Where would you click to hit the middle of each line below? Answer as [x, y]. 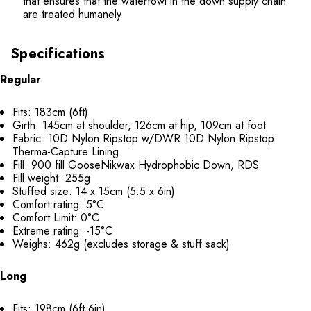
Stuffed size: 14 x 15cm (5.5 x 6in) [94, 192]
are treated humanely [73, 15]
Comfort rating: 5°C [59, 205]
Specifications [58, 54]
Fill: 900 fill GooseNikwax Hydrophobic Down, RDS [136, 165]
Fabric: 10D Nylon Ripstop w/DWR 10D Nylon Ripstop [144, 139]
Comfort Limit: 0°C [56, 218]
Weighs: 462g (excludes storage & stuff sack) [121, 244]
